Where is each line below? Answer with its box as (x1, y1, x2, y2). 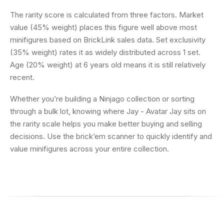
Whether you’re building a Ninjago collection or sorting (10, 94, 194, 103)
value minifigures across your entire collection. (10, 144, 169, 153)
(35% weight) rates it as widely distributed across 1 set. (10, 47, 200, 57)
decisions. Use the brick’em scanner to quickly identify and (10, 131, 212, 141)
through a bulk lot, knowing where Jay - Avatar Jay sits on (10, 106, 206, 116)
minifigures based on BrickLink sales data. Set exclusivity (10, 35, 205, 44)
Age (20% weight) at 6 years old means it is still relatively (10, 60, 205, 69)
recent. (10, 72, 34, 82)
